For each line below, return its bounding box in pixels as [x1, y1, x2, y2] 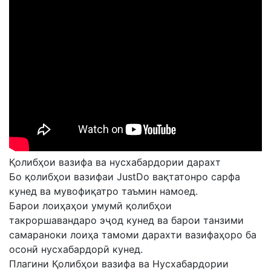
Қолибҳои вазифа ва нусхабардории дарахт [9, 156, 221, 168]
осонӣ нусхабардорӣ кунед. [9, 243, 143, 255]
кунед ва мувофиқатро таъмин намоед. [9, 185, 198, 197]
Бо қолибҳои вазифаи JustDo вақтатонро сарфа [9, 171, 240, 183]
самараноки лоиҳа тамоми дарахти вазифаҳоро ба [9, 229, 256, 241]
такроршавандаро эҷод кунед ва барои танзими [9, 214, 244, 226]
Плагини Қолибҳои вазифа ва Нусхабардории [9, 258, 229, 270]
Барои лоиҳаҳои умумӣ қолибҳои [9, 200, 172, 212]
